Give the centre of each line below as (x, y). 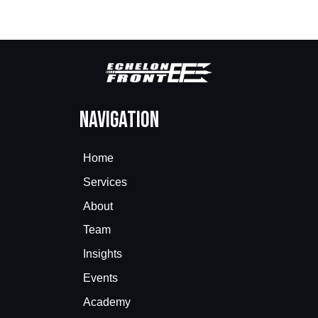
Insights (103, 254)
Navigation (119, 120)
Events (100, 278)
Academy (107, 302)
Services (105, 182)
